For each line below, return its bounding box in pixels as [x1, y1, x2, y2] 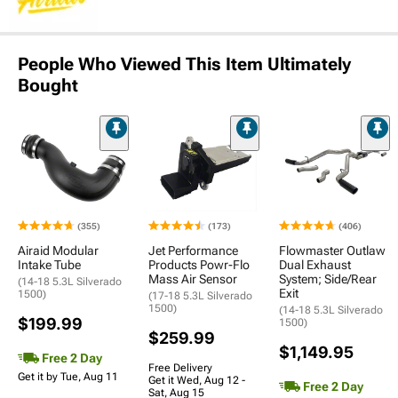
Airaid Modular [18, 243, 99, 258]
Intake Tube [18, 257, 81, 272]
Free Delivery [148, 361, 212, 374]
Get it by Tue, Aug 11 [18, 370, 118, 383]
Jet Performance [148, 243, 238, 258]
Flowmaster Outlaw [279, 243, 386, 258]
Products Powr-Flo [148, 257, 250, 272]
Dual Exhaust [279, 257, 351, 272]
